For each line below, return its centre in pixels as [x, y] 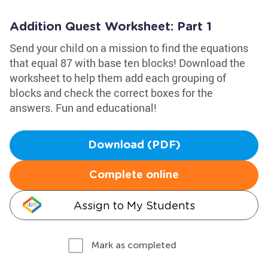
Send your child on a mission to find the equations [129, 48]
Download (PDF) [134, 145]
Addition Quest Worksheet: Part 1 [111, 27]
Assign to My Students [134, 205]
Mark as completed [134, 245]
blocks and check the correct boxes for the [111, 93]
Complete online [134, 175]
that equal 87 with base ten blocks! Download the [127, 63]
